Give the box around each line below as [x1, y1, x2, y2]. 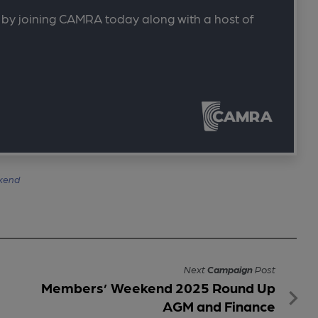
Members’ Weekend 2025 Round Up [41, 278, 275, 296]
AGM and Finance [163, 297, 275, 314]
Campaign [207, 263, 253, 275]
